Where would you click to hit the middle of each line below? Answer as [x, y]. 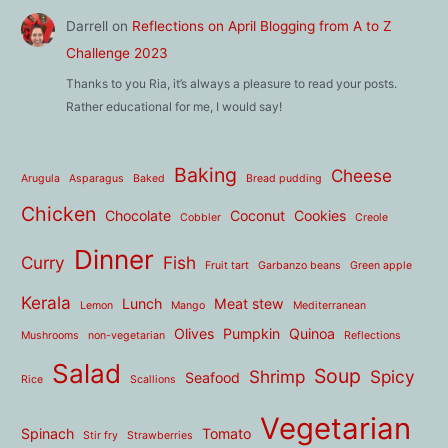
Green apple [381, 265]
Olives [194, 333]
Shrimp [277, 376]
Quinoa [312, 333]
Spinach [48, 433]
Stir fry [101, 435]
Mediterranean [330, 305]
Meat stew [249, 303]
